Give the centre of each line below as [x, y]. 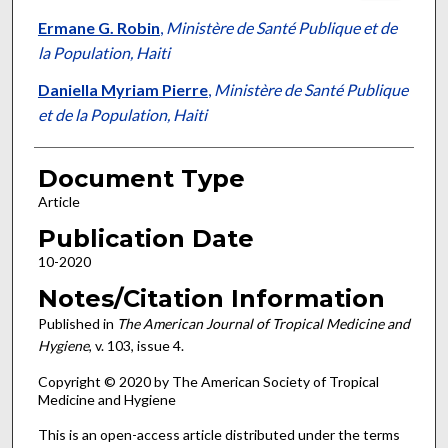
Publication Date [145, 238]
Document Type [141, 179]
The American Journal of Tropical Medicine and [263, 323]
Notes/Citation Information [211, 298]
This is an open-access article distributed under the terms [218, 434]
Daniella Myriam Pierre [122, 90]
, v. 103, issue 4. [136, 345]
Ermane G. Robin [98, 28]
